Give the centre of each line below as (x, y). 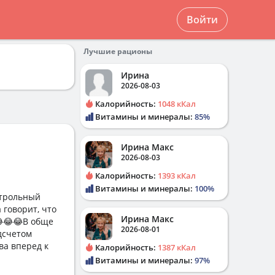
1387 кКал (177, 247)
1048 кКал (177, 104)
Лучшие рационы (118, 51)
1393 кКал (177, 176)
